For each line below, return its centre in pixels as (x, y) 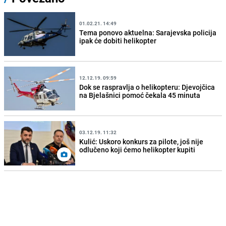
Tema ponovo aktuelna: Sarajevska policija (148, 32)
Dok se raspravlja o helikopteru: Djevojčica (147, 87)
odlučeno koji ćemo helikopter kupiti (137, 150)
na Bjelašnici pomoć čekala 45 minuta (140, 95)
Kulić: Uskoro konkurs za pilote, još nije (142, 142)
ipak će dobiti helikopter (118, 40)
